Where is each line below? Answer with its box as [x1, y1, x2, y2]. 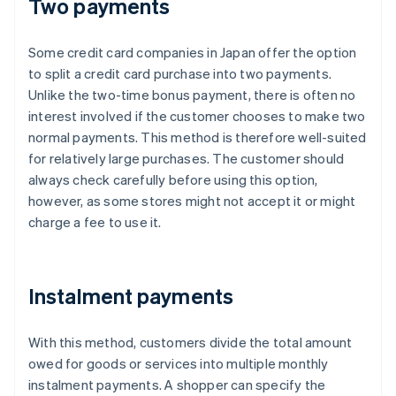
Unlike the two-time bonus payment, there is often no [28, 86, 356, 104]
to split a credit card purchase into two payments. [28, 65, 332, 83]
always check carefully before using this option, [28, 171, 318, 189]
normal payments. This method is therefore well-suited [28, 128, 367, 147]
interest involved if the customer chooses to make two [28, 107, 366, 126]
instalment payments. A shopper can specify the [28, 376, 326, 394]
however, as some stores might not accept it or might [28, 192, 356, 210]
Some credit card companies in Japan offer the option [28, 43, 357, 62]
